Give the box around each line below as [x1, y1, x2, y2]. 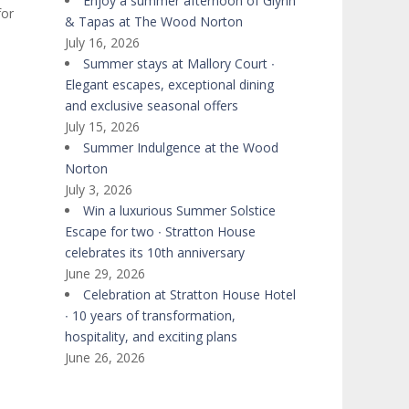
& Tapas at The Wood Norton [65, 13, 243, 30]
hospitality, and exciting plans [65, 328, 237, 345]
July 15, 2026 [65, 118, 140, 135]
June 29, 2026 [65, 265, 145, 282]
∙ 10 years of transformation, [65, 307, 236, 324]
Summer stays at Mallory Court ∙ [83, 55, 275, 72]
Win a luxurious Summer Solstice [83, 202, 276, 219]
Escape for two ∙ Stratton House [65, 223, 256, 240]
